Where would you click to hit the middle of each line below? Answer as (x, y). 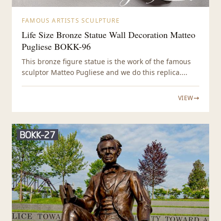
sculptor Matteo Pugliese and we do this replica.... (105, 73)
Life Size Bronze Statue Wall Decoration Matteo (109, 35)
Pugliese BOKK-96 (56, 47)
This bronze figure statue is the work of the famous (106, 62)
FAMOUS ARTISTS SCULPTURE (71, 21)
